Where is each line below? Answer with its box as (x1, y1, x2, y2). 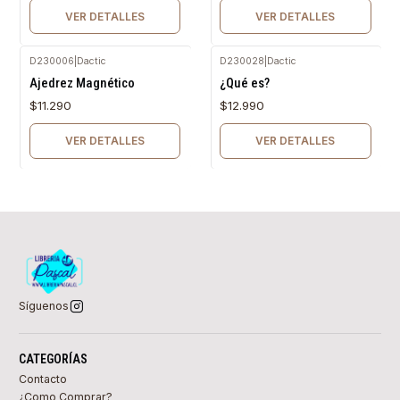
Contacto (19, 371, 67, 386)
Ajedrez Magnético (29, 74, 135, 91)
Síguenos (19, 299, 69, 313)
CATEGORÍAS (19, 351, 87, 366)
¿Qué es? (220, 74, 270, 91)
